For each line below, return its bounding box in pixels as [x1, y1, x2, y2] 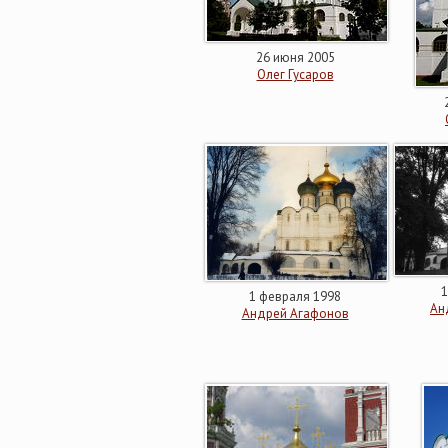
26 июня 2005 [255, 49, 335, 66]
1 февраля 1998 [249, 288, 341, 305]
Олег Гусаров [256, 66, 334, 83]
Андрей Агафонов [241, 305, 349, 322]
